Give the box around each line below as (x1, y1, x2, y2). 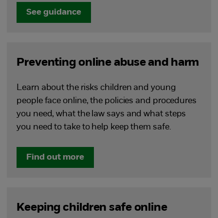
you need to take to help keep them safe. (17, 123, 171, 132)
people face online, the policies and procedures (17, 96, 197, 106)
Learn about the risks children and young (17, 83, 176, 92)
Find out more (26, 153, 85, 162)
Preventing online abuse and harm (17, 57, 200, 69)
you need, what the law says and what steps (17, 109, 186, 119)
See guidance (26, 8, 82, 17)
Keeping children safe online (17, 202, 167, 214)
